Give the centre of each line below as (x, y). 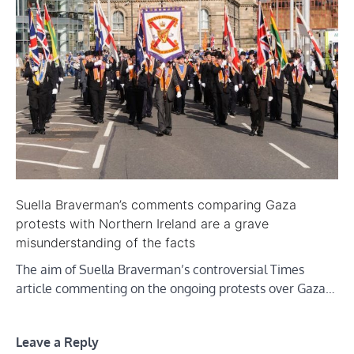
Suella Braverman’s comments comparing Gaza (156, 205)
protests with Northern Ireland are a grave (142, 224)
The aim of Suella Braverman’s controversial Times (160, 270)
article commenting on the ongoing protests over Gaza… (175, 289)
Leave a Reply (57, 342)
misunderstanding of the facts (105, 243)
